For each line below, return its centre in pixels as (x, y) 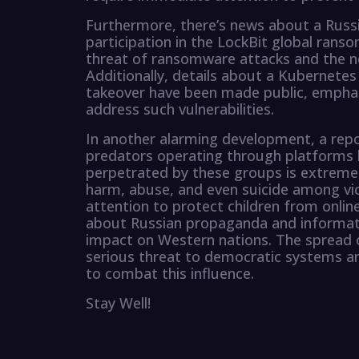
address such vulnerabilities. (180, 109)
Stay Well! (118, 303)
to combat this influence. (170, 274)
